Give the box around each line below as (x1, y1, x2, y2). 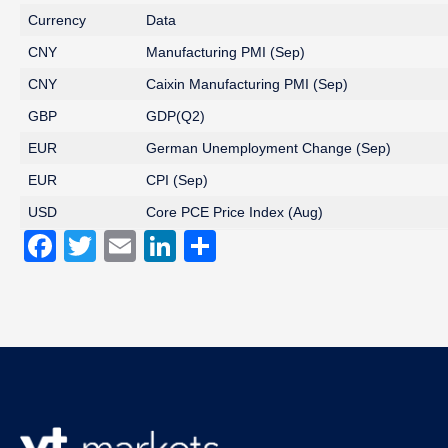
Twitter (96, 228, 191, 264)
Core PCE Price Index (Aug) (146, 204, 323, 220)
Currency (28, 12, 86, 28)
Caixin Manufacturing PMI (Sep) (146, 76, 348, 92)
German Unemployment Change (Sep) (146, 140, 391, 156)
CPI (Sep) (146, 172, 208, 188)
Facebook (56, 228, 198, 264)
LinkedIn (176, 228, 298, 264)
